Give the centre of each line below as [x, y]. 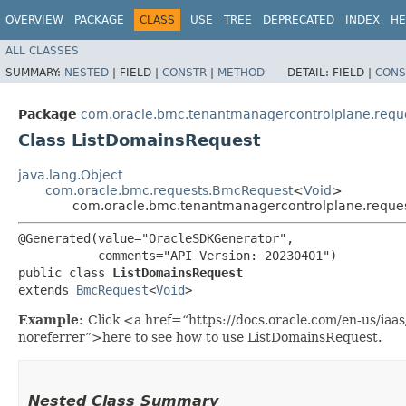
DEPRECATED [299, 20]
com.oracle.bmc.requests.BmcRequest [169, 190]
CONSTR [184, 72]
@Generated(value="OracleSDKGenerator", [156, 238]
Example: [53, 319]
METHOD [241, 72]
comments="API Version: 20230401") [178, 255]
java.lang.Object [70, 174]
